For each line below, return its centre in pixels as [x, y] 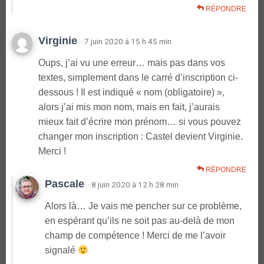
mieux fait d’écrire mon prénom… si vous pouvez [140, 122]
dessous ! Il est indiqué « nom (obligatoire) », [131, 93]
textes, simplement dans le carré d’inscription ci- [138, 78]
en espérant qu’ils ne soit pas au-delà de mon [140, 221]
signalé [61, 250]
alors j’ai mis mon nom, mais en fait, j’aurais [129, 107]
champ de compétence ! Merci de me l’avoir [135, 236]
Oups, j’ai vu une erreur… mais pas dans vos [132, 63]
